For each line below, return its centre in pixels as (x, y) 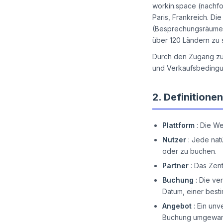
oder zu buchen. (189, 151)
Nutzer (174, 140)
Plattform (178, 125)
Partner (175, 166)
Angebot (177, 206)
